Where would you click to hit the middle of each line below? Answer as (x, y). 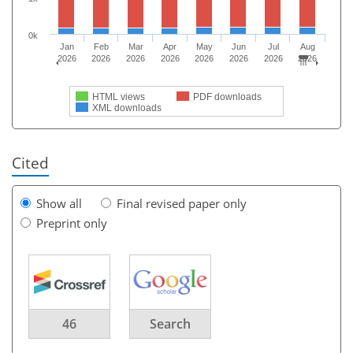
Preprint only (72, 223)
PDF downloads (227, 97)
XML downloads (127, 108)
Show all (59, 203)
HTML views (119, 97)
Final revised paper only (182, 203)
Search (170, 323)
